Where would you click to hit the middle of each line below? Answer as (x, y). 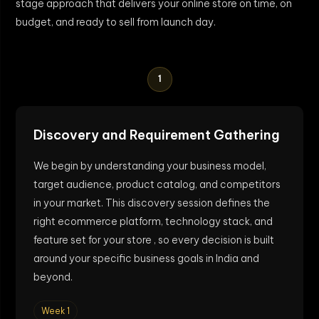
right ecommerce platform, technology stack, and (153, 221)
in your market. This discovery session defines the (152, 203)
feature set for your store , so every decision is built (154, 240)
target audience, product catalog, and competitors (157, 184)
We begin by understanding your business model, (150, 166)
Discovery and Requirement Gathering (157, 135)
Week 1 (56, 310)
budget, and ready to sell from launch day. (116, 22)
